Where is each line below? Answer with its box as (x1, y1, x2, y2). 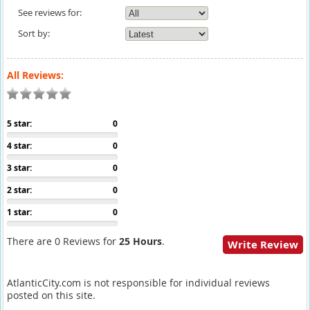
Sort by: (17, 27, 50, 39)
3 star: (6, 162, 32, 174)
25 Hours (118, 235, 162, 248)
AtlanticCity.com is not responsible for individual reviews (6, 276, 270, 289)
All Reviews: (6, 69, 64, 82)
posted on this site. (6, 289, 95, 302)
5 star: (6, 118, 32, 129)
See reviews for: (17, 6, 82, 19)
